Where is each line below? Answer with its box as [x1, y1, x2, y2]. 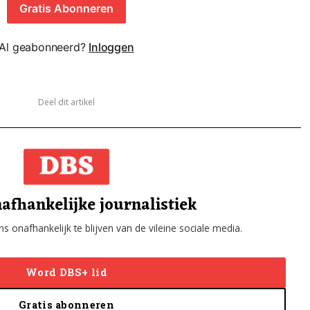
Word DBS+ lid [26, 266, 107, 280]
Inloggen [89, 39, 134, 54]
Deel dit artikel [38, 95, 95, 108]
